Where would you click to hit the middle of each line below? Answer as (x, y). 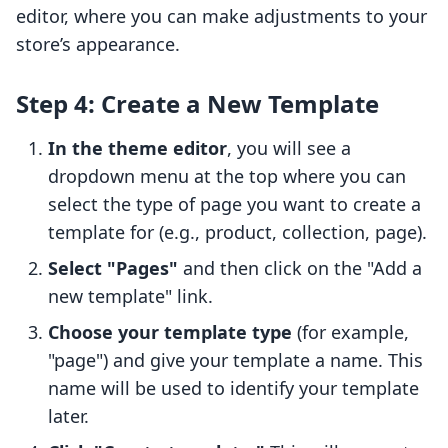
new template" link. (130, 296)
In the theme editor (137, 148)
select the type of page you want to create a (234, 204)
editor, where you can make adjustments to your (221, 16)
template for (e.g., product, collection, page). (237, 232)
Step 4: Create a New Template (197, 104)
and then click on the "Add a (300, 268)
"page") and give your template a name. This (235, 360)
